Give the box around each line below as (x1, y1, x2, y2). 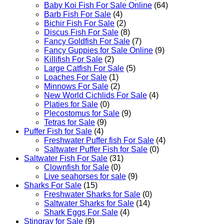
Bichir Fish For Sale (44, 19, 114, 27)
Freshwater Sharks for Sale (44, 190, 140, 198)
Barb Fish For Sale (44, 10, 111, 18)
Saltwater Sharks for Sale (44, 199, 134, 207)
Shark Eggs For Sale (44, 208, 118, 216)
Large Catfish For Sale (44, 64, 124, 72)
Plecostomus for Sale (44, 109, 119, 117)
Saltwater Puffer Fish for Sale (44, 145, 147, 153)
